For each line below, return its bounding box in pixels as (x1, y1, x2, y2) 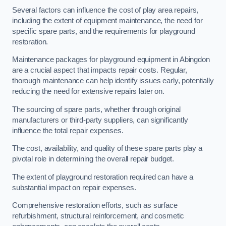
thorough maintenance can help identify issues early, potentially (12, 77, 214, 85)
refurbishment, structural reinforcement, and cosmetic (12, 212, 185, 220)
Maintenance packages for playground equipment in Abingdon (12, 55, 210, 64)
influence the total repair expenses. (12, 126, 124, 135)
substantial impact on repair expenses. (12, 183, 138, 192)
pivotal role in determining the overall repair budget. (12, 155, 175, 163)
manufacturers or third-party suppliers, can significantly (12, 116, 188, 124)
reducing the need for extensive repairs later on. (12, 87, 164, 96)
